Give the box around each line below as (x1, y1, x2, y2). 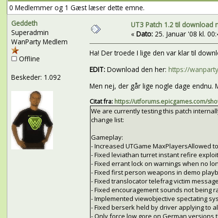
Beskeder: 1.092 (11, 72, 61, 82)
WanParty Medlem (11, 36, 68, 46)
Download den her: (105, 65, 168, 74)
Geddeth (11, 18, 37, 28)
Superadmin (11, 27, 49, 37)
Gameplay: (91, 133, 123, 142)
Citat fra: (89, 97, 114, 106)
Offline (17, 54, 40, 63)
